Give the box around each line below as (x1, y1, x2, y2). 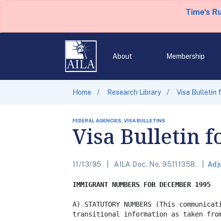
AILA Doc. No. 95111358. (112, 160, 199, 168)
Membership (166, 52, 205, 60)
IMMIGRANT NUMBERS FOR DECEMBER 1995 (73, 181, 211, 188)
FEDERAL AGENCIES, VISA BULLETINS (73, 117, 165, 123)
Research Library (107, 88, 161, 96)
